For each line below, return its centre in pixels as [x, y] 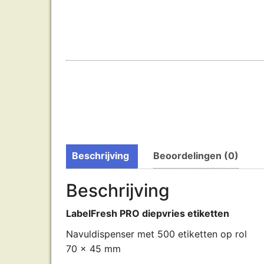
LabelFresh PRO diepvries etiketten [148, 213]
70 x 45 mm [93, 249]
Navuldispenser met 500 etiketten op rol [156, 234]
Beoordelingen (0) [196, 156]
